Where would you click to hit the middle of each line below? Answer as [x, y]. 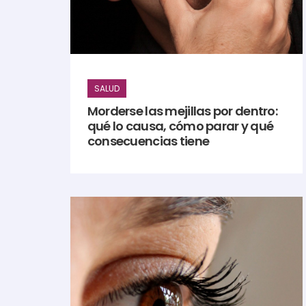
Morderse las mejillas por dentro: [182, 111]
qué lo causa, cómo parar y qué [180, 126]
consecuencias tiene [148, 141]
